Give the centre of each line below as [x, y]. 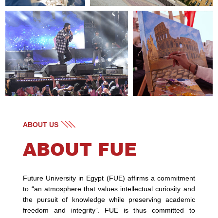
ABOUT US [41, 125]
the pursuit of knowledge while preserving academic [109, 200]
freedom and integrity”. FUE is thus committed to [109, 210]
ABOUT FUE [80, 149]
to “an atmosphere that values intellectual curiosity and [109, 189]
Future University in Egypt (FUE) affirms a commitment [109, 178]
